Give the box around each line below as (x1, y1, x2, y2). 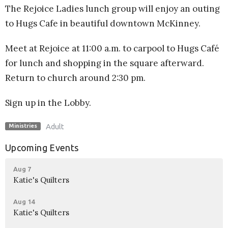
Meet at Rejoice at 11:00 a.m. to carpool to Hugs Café (5, 42, 219, 54)
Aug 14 (13, 198, 35, 206)
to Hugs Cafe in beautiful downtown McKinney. (5, 17, 201, 29)
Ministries (8, 123, 37, 129)
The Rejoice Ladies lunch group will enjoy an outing (5, 3, 220, 14)
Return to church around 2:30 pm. (5, 72, 146, 83)
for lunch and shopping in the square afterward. (5, 57, 204, 69)
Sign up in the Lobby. (5, 97, 91, 108)
